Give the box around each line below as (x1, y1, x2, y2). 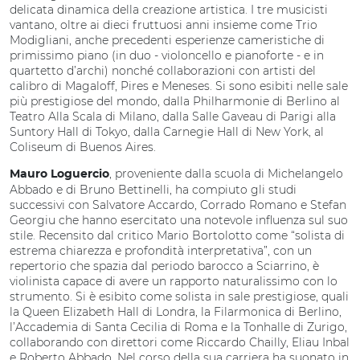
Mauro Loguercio (10, 169, 109, 180)
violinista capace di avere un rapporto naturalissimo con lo (10, 274, 337, 288)
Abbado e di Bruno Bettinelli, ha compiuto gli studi (10, 182, 297, 197)
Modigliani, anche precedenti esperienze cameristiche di (10, 33, 325, 47)
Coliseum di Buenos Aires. (10, 140, 156, 154)
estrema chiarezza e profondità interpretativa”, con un (10, 243, 312, 258)
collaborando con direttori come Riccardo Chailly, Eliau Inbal (10, 335, 350, 350)
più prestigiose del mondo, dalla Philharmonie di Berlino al (10, 94, 340, 108)
